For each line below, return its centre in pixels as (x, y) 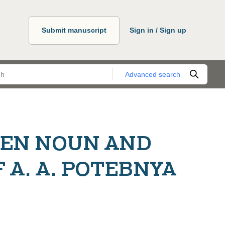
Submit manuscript (74, 30)
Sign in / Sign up (158, 30)
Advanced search (153, 74)
